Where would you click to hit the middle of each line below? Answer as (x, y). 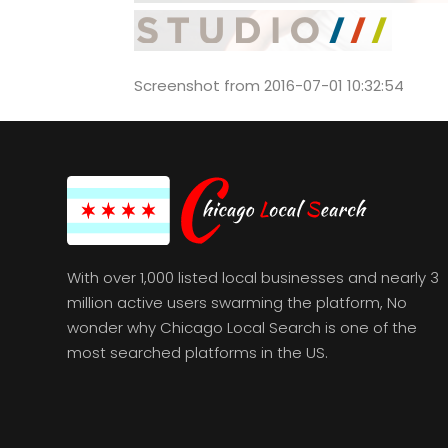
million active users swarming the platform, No (237, 302)
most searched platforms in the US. (198, 352)
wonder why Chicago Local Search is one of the (242, 327)
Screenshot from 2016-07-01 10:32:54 (269, 85)
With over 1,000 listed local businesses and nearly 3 (253, 277)
